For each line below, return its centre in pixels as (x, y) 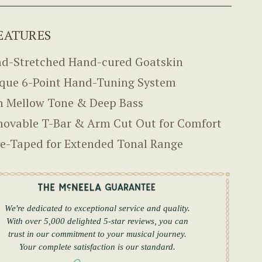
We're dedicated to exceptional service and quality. (97, 208)
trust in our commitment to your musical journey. (97, 234)
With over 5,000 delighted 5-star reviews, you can (97, 221)
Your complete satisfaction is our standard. (97, 247)
